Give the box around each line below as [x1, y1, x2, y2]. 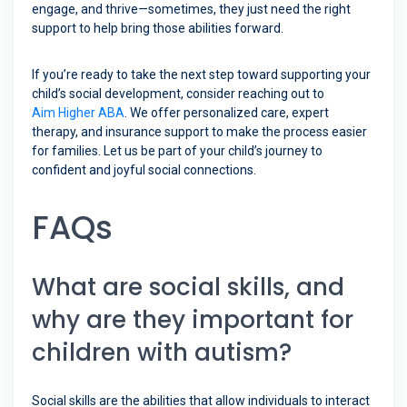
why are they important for [32, 303, 353, 337]
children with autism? [32, 336, 292, 370]
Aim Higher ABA [32, 105, 124, 121]
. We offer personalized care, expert [124, 105, 329, 121]
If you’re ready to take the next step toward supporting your [32, 67, 371, 83]
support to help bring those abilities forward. [32, 21, 283, 36]
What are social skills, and [32, 271, 344, 304]
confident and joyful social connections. [32, 163, 256, 178]
